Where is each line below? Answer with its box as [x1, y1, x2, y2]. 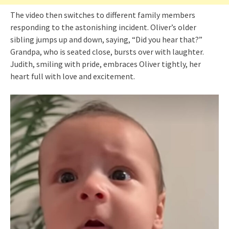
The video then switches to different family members [10, 10, 195, 20]
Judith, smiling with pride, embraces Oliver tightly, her [10, 59, 201, 70]
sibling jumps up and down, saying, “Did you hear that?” [10, 34, 202, 45]
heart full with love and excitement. [10, 71, 135, 82]
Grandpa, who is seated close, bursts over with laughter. [10, 47, 204, 57]
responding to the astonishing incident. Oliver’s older [10, 22, 196, 33]
